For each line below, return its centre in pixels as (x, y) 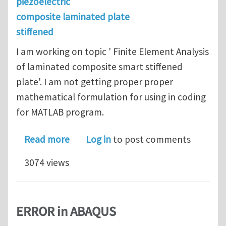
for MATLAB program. (60, 112)
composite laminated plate (73, 16)
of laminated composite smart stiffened (99, 67)
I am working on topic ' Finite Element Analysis (112, 52)
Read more (47, 139)
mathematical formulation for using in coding (111, 97)
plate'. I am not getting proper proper (95, 82)
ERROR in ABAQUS (66, 212)
